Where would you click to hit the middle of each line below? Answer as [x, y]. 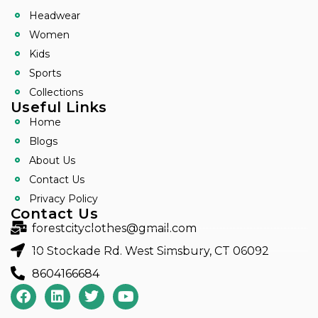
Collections [56, 93]
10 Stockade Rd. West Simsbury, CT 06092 [150, 251]
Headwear [54, 16]
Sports [45, 73]
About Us [52, 161]
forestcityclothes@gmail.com [114, 228]
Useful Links [59, 108]
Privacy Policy [63, 199]
